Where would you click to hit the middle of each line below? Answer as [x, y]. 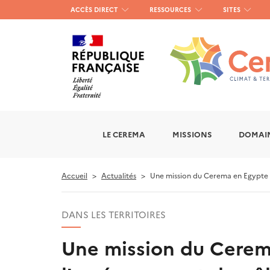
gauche [80, 42]
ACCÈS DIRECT [94, 9]
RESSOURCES [171, 9]
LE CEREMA [124, 134]
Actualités [119, 175]
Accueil [74, 175]
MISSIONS [192, 134]
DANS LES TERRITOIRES [114, 214]
